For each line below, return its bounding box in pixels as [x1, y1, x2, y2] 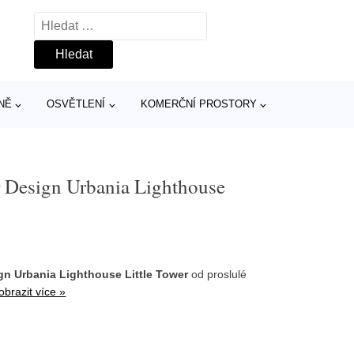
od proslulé [188, 267, 247, 281]
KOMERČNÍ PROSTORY [140, 98, 257, 110]
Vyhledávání [34, 15, 104, 28]
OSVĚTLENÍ [47, 98, 106, 110]
